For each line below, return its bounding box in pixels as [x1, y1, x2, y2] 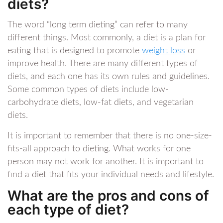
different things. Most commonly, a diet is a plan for [7, 33, 206, 43]
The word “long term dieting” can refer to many [7, 20, 188, 30]
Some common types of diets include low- [7, 85, 169, 95]
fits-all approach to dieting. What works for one [7, 144, 191, 154]
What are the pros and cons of [7, 187, 209, 205]
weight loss [142, 46, 185, 56]
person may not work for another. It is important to [7, 157, 204, 167]
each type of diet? [7, 201, 129, 219]
